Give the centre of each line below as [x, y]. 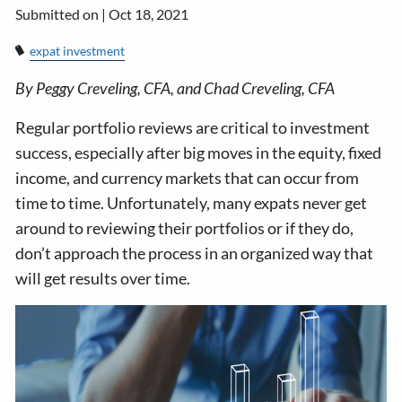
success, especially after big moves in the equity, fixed [199, 153]
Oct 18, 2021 [149, 14]
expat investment [77, 51]
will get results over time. [105, 279]
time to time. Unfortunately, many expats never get [192, 203]
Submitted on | [62, 14]
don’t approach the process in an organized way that [195, 253]
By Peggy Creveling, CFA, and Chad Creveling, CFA [175, 88]
